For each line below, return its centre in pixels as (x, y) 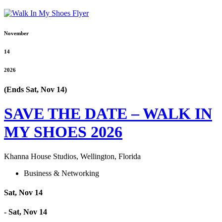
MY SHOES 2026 (63, 132)
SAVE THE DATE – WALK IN (108, 114)
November (16, 33)
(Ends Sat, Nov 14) (35, 89)
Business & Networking (61, 173)
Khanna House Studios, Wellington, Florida (72, 156)
